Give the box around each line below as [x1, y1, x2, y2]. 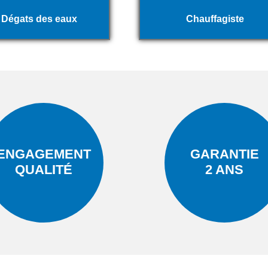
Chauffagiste [186, 13, 245, 24]
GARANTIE [190, 146, 259, 162]
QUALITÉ [14, 162, 72, 177]
